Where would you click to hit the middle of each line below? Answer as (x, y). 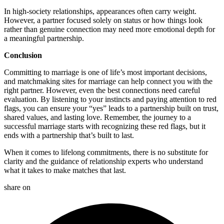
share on (17, 187)
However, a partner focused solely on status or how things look (103, 20)
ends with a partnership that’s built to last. (69, 135)
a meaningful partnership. (44, 38)
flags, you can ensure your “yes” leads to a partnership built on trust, (111, 108)
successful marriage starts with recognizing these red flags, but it (105, 126)
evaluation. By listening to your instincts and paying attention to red (110, 99)
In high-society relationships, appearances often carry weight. (100, 11)
